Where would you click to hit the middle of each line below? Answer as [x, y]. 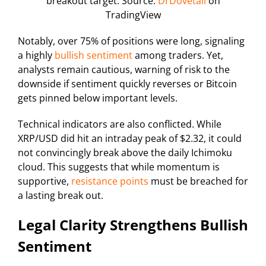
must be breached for [198, 181]
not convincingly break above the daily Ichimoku [125, 153]
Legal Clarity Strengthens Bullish [133, 225]
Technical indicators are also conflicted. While [120, 124]
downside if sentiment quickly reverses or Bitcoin [127, 84]
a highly [36, 56]
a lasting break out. [61, 196]
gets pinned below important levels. [98, 98]
